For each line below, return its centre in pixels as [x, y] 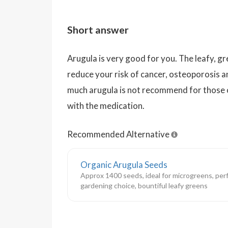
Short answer [98, 30]
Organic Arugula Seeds [124, 165]
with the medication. [106, 106]
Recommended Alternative [119, 134]
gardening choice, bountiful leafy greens [144, 186]
